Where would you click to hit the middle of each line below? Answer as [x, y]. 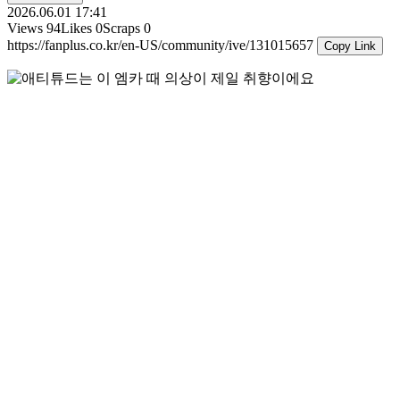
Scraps [121, 28]
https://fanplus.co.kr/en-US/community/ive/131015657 [162, 45]
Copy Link [350, 46]
